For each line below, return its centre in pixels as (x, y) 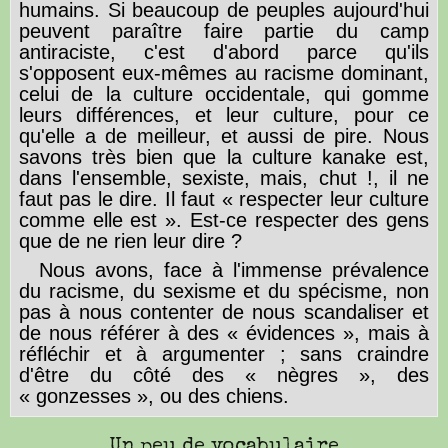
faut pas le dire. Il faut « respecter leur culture (224, 198)
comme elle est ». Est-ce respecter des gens (224, 219)
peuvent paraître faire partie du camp (224, 30)
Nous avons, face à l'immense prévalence (234, 269)
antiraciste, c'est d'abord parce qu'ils (224, 51)
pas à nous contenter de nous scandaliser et (224, 311)
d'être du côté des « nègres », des (224, 374)
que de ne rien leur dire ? (130, 240)
